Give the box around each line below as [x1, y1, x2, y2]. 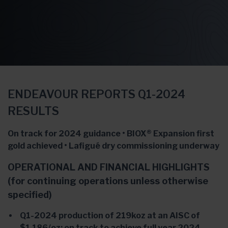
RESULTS [8, 104, 59, 118]
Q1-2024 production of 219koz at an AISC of [20, 211, 200, 220]
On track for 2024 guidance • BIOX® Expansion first [8, 129, 214, 138]
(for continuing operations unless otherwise [8, 176, 208, 186]
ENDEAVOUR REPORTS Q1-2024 [8, 88, 185, 101]
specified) [8, 189, 52, 200]
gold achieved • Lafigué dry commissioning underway [8, 141, 219, 151]
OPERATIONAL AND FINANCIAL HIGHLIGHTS [8, 162, 210, 173]
